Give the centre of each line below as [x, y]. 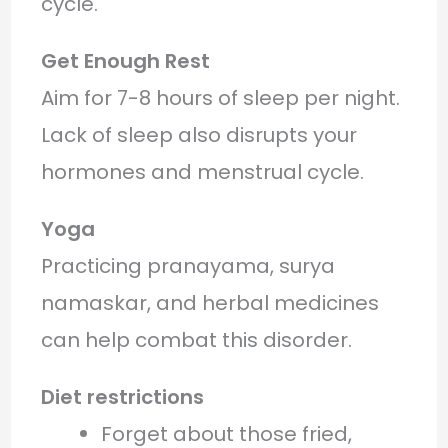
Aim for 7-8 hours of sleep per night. [220, 97]
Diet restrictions [122, 396]
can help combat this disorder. [196, 339]
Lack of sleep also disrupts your [198, 134]
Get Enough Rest [125, 60]
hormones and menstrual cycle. [202, 171]
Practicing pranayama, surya [187, 265]
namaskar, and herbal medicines [209, 302]
